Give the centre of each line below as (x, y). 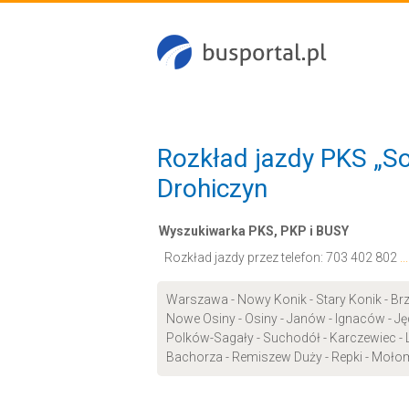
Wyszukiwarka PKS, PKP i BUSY (254, 231)
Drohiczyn (212, 189)
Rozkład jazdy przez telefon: (245, 257)
